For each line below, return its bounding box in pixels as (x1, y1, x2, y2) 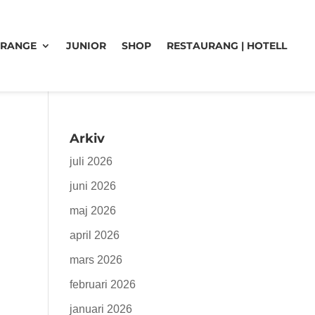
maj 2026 (69, 205, 116, 217)
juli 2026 (69, 155, 112, 167)
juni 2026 (69, 180, 116, 192)
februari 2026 (69, 278, 136, 290)
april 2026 (69, 229, 120, 241)
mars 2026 (69, 254, 122, 266)
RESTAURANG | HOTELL (167, 39, 287, 52)
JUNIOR (66, 39, 106, 52)
